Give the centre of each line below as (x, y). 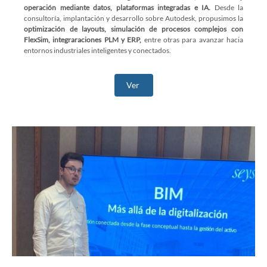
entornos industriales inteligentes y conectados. (97, 50)
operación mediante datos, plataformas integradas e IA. (117, 7)
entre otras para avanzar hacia (193, 40)
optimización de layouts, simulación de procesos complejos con (133, 29)
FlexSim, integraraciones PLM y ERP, (83, 40)
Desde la (227, 7)
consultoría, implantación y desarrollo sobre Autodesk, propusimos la (133, 18)
